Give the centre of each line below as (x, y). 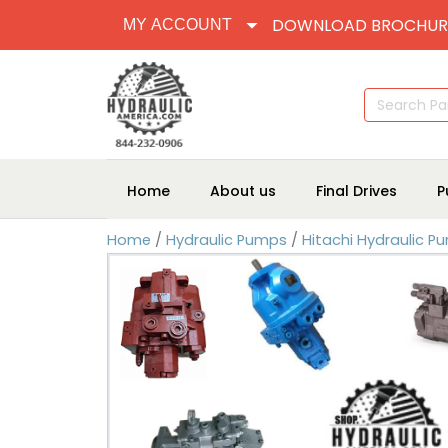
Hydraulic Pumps (226, 240)
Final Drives (356, 190)
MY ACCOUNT (177, 24)
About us (243, 190)
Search (385, 95)
